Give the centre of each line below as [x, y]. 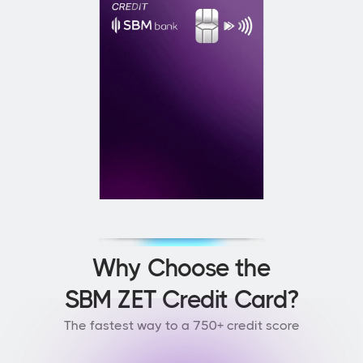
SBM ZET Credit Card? [181, 300]
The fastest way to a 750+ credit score [181, 325]
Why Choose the [181, 268]
